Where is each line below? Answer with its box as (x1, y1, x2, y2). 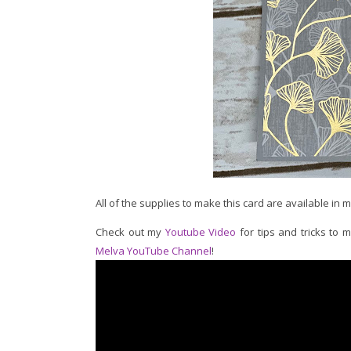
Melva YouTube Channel (96, 244, 212, 259)
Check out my (96, 225, 165, 240)
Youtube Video (165, 225, 237, 240)
